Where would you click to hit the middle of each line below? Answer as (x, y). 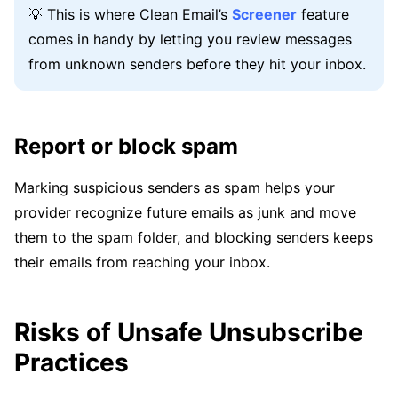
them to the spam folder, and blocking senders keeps (194, 237)
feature (323, 14)
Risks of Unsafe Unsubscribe (189, 332)
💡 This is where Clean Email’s (130, 14)
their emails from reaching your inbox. (142, 262)
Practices (72, 362)
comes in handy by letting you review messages (190, 39)
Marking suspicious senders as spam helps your (175, 187)
